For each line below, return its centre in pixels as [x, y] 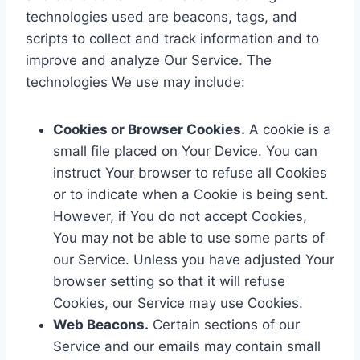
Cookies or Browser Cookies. [149, 129]
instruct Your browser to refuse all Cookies [190, 172]
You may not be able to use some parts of [189, 237]
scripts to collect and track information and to [172, 38]
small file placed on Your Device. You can [185, 151]
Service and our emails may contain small [187, 346]
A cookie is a [288, 129]
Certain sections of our [224, 324]
